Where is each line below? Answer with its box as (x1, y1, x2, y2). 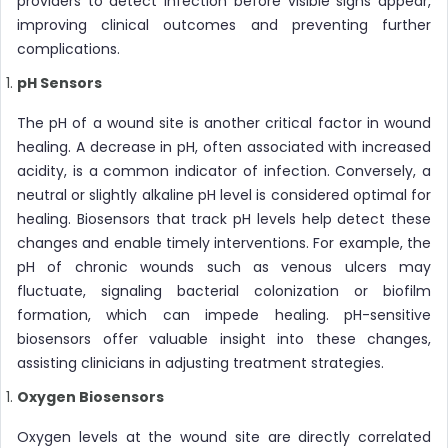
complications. (17, 38, 120, 59)
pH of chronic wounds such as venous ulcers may (17, 256, 431, 277)
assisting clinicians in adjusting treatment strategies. (17, 352, 384, 373)
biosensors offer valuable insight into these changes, (17, 328, 431, 349)
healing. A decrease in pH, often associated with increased (17, 136, 431, 157)
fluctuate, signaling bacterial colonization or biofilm (17, 280, 431, 301)
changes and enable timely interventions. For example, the (17, 232, 431, 253)
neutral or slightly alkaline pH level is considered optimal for (17, 184, 431, 205)
